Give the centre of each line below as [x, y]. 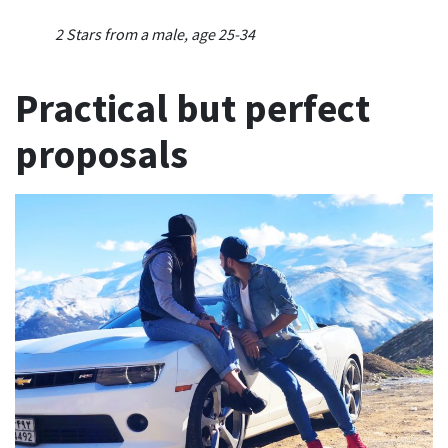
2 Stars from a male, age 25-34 [155, 33]
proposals [101, 154]
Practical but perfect [192, 108]
